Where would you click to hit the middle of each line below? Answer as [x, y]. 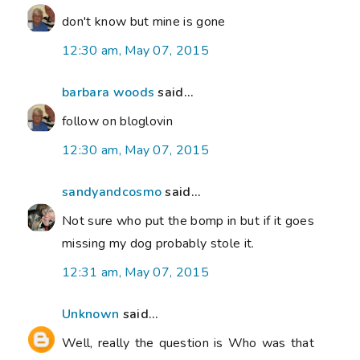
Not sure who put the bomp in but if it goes [188, 221]
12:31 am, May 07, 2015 [136, 273]
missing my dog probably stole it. [158, 244]
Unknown [91, 315]
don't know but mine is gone [144, 22]
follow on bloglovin [118, 122]
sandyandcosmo [112, 192]
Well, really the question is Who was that [188, 344]
